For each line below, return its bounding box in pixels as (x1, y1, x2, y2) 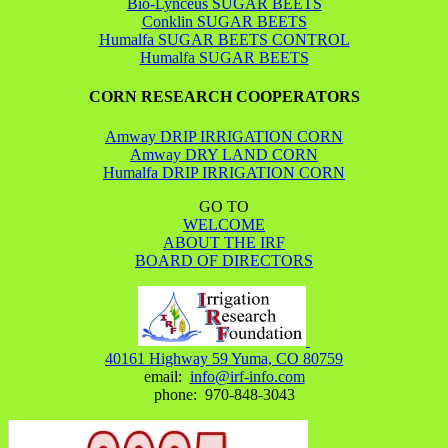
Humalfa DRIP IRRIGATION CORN (103, 163, 345, 181)
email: (143, 367, 190, 385)
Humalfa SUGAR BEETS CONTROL (98, 31, 350, 49)
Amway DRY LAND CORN (130, 145, 318, 163)
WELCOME (183, 215, 265, 233)
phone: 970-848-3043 (153, 385, 295, 403)
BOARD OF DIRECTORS (135, 251, 313, 269)
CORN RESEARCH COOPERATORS (88, 88, 360, 106)
